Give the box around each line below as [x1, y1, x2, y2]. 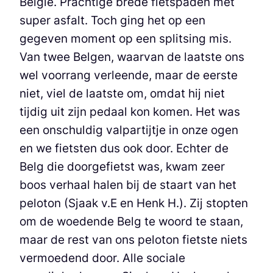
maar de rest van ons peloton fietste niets [19, 232, 247, 247]
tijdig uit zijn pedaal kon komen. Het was [19, 104, 240, 119]
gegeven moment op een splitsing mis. [19, 30, 232, 46]
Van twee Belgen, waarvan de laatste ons [19, 49, 244, 64]
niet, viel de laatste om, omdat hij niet [19, 85, 225, 101]
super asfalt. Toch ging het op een [19, 12, 205, 27]
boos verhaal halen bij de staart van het [19, 177, 236, 192]
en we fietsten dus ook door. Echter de [19, 140, 229, 155]
